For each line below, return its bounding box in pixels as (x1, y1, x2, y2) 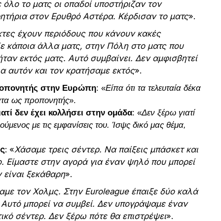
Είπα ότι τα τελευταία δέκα (106, 83, 201, 93)
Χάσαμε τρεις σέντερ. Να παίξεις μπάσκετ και (14, 145, 198, 155)
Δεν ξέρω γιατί (142, 108, 195, 118)
